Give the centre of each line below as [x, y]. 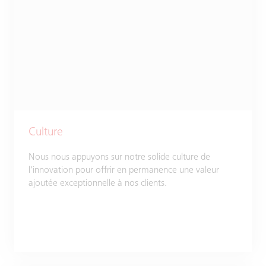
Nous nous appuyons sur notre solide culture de [119, 157]
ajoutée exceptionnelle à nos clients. [98, 183]
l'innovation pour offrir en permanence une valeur [124, 170]
